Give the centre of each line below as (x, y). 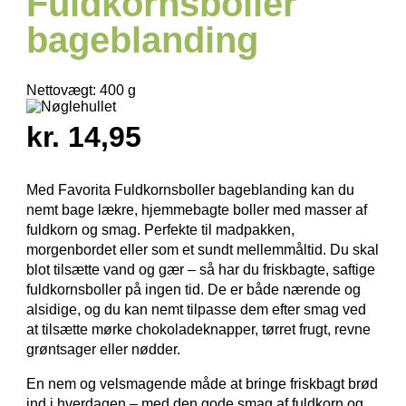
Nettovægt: (63, 90)
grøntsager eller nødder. (103, 349)
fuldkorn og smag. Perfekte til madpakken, (160, 229)
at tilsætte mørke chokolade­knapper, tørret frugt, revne (198, 329)
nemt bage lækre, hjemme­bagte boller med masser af (196, 209)
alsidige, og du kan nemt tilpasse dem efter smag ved (196, 309)
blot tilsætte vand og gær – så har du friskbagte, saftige (200, 269)
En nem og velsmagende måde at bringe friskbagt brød (202, 383)
